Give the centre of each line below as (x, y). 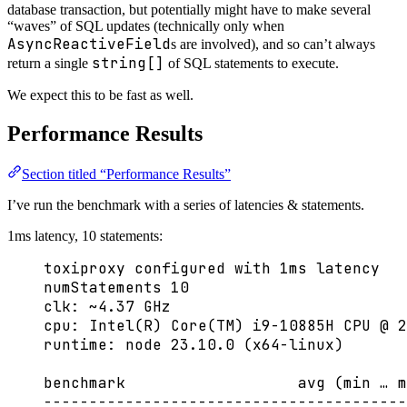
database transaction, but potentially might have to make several (189, 10)
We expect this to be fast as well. (100, 95)
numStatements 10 (116, 288)
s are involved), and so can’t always (273, 45)
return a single (50, 64)
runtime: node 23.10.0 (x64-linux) (194, 345)
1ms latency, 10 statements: (85, 236)
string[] (128, 64)
